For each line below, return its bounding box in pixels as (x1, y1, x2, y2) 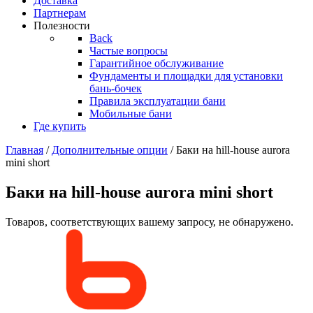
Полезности (34, 20, 90, 31)
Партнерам (34, 7, 86, 19)
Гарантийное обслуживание (89, 57, 224, 69)
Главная (6, 144, 43, 156)
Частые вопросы (89, 45, 168, 57)
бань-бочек (89, 82, 142, 94)
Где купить (34, 120, 86, 132)
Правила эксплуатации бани (89, 95, 226, 107)
